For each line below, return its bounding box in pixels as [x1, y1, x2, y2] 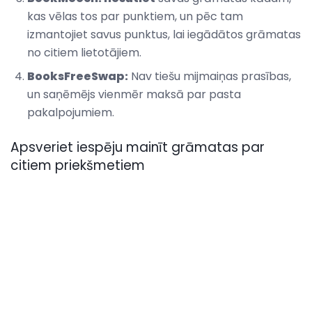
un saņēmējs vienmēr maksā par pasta [27, 86, 241, 103]
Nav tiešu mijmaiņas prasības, [128, 68, 291, 85]
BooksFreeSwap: [27, 68, 128, 85]
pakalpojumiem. [27, 104, 114, 121]
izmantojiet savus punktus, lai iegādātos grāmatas [27, 26, 301, 43]
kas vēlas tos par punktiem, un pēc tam [27, 8, 243, 25]
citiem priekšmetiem [10, 156, 145, 175]
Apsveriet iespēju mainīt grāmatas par [10, 138, 265, 157]
